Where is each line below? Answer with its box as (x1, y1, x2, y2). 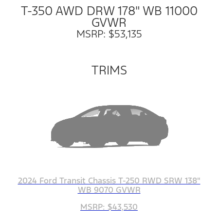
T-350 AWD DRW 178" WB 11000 (20, 2, 198, 18)
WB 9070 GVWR (77, 184, 141, 195)
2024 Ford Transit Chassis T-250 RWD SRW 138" (18, 175, 200, 186)
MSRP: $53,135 (76, 27, 142, 40)
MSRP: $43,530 (80, 201, 138, 212)
